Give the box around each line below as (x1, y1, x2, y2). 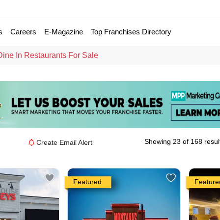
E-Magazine (44, 27, 83, 36)
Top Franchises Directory (91, 27, 172, 36)
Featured (73, 178, 102, 186)
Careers (10, 27, 37, 36)
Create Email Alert (36, 138, 93, 147)
